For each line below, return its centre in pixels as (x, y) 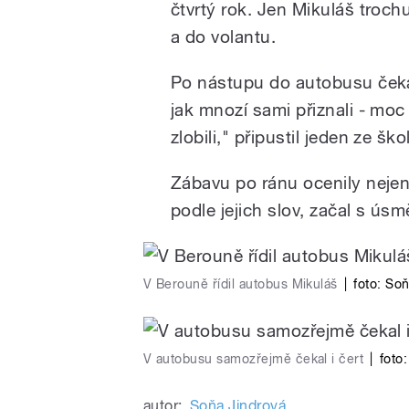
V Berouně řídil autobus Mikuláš (241, 283)
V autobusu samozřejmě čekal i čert (254, 358)
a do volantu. (224, 36)
